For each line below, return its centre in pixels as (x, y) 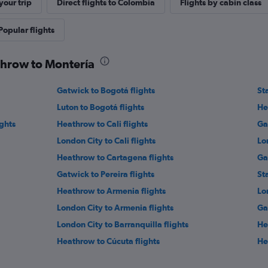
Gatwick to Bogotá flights (106, 90)
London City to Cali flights (106, 141)
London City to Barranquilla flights (123, 224)
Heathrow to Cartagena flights (115, 157)
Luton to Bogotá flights (101, 107)
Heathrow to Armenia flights (112, 191)
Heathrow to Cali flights (103, 124)
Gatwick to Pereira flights (106, 174)
